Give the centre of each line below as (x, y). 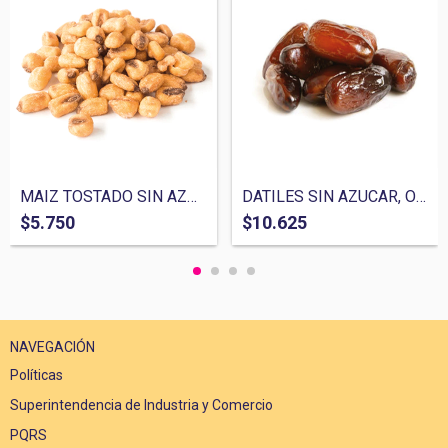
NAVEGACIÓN (52, 346)
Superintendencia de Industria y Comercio (141, 404)
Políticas (36, 374)
